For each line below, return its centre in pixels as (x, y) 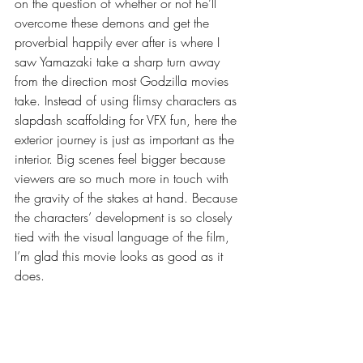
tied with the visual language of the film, (124, 236)
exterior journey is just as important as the (126, 139)
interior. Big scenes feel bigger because (122, 158)
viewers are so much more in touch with (124, 178)
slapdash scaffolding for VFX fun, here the (128, 120)
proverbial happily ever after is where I (119, 42)
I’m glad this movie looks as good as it (121, 256)
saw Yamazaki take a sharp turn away (119, 61)
